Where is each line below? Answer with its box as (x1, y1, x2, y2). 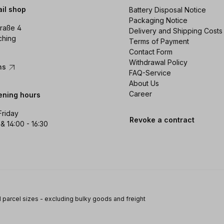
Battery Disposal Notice (128, 5, 206, 14)
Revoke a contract (129, 115, 194, 124)
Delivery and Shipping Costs (128, 26, 222, 35)
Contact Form (128, 47, 172, 56)
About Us (128, 79, 159, 88)
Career (128, 89, 152, 98)
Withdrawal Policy (128, 58, 187, 67)
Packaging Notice (128, 16, 187, 25)
